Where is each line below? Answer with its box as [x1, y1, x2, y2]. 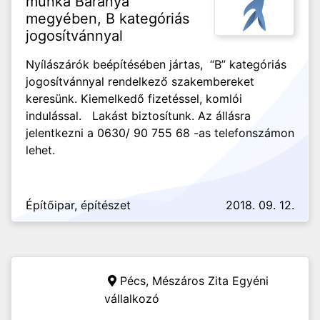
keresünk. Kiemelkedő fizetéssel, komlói [26, 91, 242, 106]
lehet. [26, 143, 55, 157]
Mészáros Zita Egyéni [152, 274, 269, 288]
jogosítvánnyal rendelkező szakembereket [26, 74, 254, 89]
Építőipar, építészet [26, 198, 131, 212]
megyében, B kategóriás [26, 10, 189, 27]
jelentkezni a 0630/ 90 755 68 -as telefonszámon [26, 126, 294, 140]
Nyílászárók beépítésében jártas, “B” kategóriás [26, 57, 286, 71]
